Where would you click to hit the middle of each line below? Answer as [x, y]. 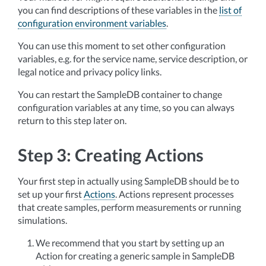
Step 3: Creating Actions [111, 155]
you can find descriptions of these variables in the [118, 10]
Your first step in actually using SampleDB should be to [129, 181]
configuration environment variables [92, 23]
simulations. [42, 220]
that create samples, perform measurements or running [129, 207]
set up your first [51, 194]
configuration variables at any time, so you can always [126, 107]
